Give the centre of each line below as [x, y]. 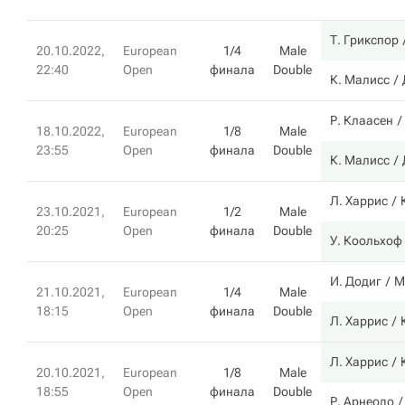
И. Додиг [356, 281]
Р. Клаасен [362, 120]
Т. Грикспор [364, 40]
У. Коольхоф [366, 240]
